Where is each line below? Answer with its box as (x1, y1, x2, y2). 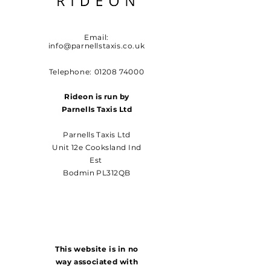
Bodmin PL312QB (63, 168, 131, 177)
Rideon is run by (64, 91, 129, 101)
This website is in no (55, 244, 139, 253)
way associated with (55, 256, 139, 266)
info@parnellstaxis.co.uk (48, 41, 145, 50)
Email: (84, 32, 109, 42)
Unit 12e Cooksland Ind (52, 142, 142, 152)
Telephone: (48, 67, 94, 76)
